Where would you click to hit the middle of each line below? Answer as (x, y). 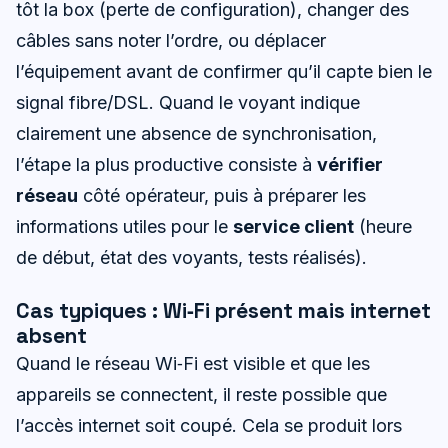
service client (293, 227)
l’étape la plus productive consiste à (166, 165)
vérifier (350, 165)
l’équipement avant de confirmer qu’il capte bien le (224, 72)
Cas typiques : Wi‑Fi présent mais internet (223, 311)
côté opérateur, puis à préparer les (222, 196)
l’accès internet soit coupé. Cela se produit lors (209, 426)
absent (51, 336)
